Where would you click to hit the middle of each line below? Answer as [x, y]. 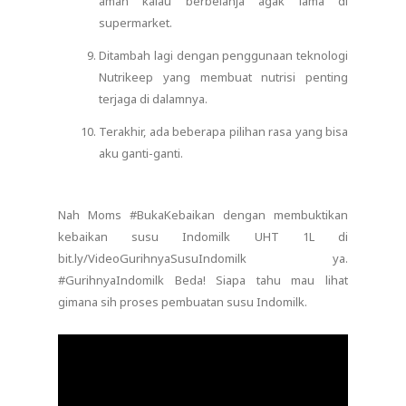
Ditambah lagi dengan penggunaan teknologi [223, 55]
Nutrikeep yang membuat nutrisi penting [223, 77]
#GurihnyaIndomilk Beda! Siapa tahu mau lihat [203, 280]
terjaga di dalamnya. [153, 98]
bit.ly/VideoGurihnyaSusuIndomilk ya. [203, 258]
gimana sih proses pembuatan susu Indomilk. [183, 301]
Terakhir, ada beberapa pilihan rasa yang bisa [223, 131]
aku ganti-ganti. [141, 153]
